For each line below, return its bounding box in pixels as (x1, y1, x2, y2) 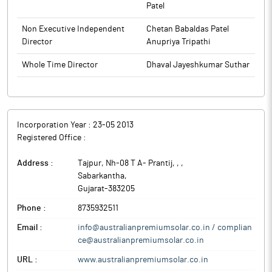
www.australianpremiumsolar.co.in (78, 256, 208, 264)
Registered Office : (17, 134, 86, 142)
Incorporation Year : (17, 121, 93, 129)
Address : (17, 159, 53, 168)
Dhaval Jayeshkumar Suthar (146, 61, 250, 69)
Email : (17, 223, 42, 232)
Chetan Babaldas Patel (146, 25, 229, 33)
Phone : (17, 204, 46, 212)
